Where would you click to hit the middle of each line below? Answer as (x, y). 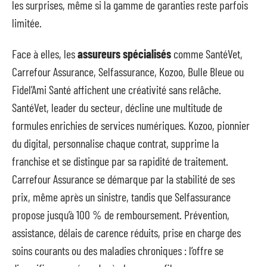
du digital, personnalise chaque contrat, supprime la (115, 143)
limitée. (27, 22)
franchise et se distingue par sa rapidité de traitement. (120, 161)
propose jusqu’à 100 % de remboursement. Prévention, (121, 215)
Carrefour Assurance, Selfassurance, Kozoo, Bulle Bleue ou (128, 72)
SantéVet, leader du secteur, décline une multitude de (117, 107)
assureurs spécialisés (124, 54)
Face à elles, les (45, 54)
